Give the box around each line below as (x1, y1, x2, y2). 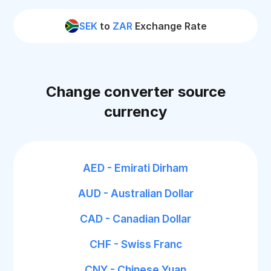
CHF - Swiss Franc (89, 238, 182, 250)
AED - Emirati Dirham (83, 162, 188, 174)
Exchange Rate (132, 20, 207, 32)
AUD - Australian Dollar (77, 187, 194, 200)
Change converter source (45, 83, 226, 100)
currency (104, 103, 167, 120)
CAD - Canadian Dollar (80, 212, 191, 225)
